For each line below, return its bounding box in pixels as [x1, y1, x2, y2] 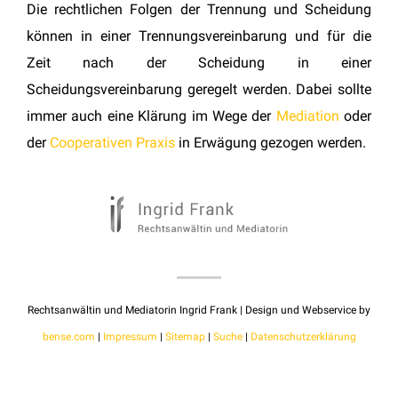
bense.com [42, 330, 95, 343]
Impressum [102, 330, 157, 343]
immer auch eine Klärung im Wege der [27, 107, 276, 124]
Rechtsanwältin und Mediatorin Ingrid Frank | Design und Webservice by [28, 303, 370, 316]
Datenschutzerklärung [250, 330, 356, 343]
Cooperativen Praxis [50, 133, 175, 151]
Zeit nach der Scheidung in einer [27, 53, 371, 71]
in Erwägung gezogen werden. [175, 133, 366, 151]
